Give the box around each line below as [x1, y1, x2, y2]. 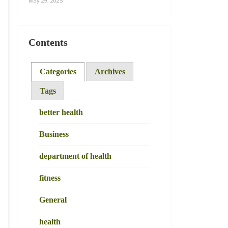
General [39, 195, 67, 205]
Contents [28, 37, 68, 48]
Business [39, 130, 69, 139]
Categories [39, 67, 76, 76]
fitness [39, 174, 61, 183]
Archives [94, 67, 125, 76]
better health [39, 108, 83, 117]
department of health [39, 152, 111, 161]
